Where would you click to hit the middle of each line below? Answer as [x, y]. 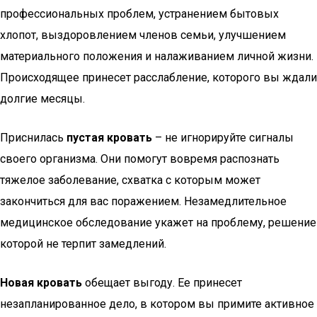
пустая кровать [109, 138]
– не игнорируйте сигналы [223, 138]
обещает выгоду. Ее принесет [162, 283]
